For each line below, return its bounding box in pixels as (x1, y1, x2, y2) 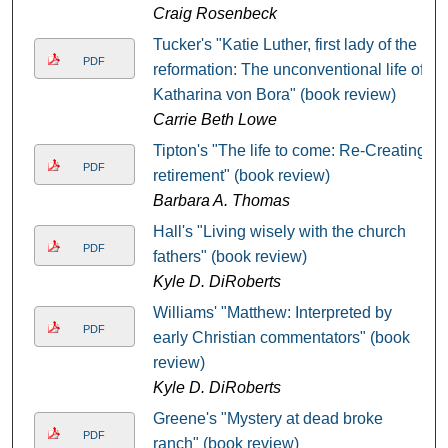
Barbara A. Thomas (152, 192, 290, 210)
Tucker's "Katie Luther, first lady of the (152, 36, 417, 54)
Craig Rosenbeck (152, 5, 277, 23)
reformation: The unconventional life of (152, 61, 424, 79)
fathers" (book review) (152, 248, 307, 266)
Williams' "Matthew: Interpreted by (152, 304, 392, 322)
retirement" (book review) (152, 167, 330, 185)
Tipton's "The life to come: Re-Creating (152, 142, 426, 160)
